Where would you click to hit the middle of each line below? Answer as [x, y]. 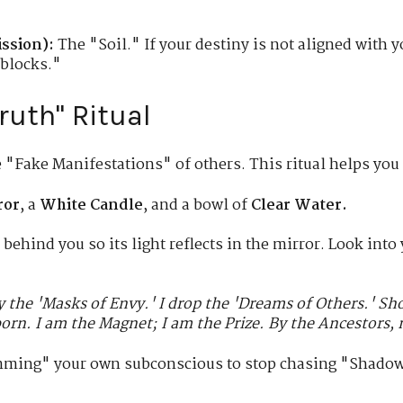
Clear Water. [300, 205]
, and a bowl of [197, 205]
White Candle [92, 205]
